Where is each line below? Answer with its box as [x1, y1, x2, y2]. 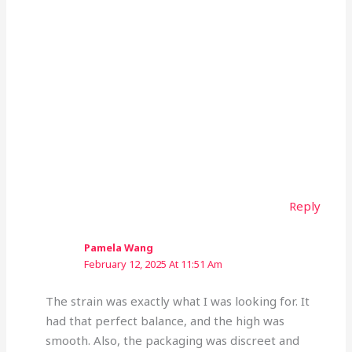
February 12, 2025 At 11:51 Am [83, 257, 222, 272]
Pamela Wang [83, 240, 153, 255]
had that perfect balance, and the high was [45, 312, 284, 328]
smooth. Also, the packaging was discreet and [45, 332, 299, 348]
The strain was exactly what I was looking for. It [45, 292, 310, 309]
